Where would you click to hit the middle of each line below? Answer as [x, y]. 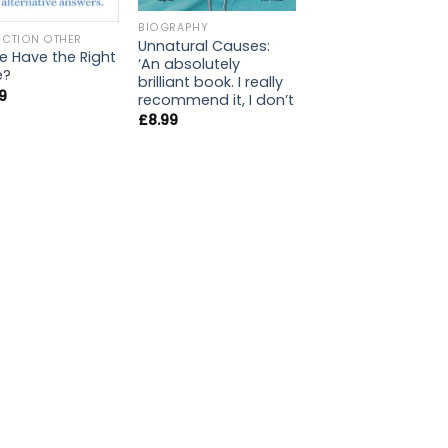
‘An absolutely [189, 63]
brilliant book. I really [211, 81]
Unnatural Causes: [204, 45]
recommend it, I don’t [216, 99]
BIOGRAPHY [173, 27]
